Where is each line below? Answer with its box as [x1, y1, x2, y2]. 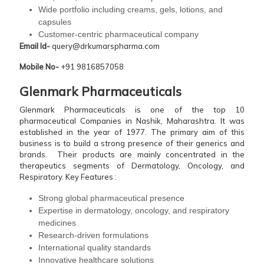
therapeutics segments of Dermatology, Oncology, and [19, 161, 245, 171]
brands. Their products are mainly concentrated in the [19, 150, 245, 160]
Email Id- [19, 41, 50, 51]
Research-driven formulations [38, 230, 148, 240]
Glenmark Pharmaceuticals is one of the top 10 [19, 105, 245, 115]
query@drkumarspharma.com [50, 41, 160, 51]
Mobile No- [19, 62, 61, 72]
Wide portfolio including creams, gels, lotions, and [38, 5, 223, 15]
